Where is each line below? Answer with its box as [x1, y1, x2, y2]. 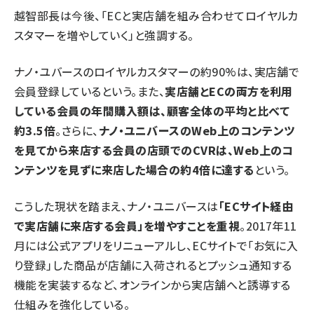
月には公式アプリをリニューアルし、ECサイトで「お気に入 [14, 237, 299, 254]
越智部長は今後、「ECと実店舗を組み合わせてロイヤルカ [14, 7, 299, 25]
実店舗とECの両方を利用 [165, 83, 293, 100]
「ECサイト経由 [218, 198, 294, 215]
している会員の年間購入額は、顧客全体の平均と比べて [14, 102, 290, 120]
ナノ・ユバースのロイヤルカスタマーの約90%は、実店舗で [14, 63, 300, 81]
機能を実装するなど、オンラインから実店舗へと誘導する [14, 276, 291, 294]
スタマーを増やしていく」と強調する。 [14, 27, 194, 44]
